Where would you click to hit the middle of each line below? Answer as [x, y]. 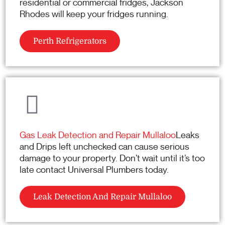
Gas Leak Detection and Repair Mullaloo [98, 135]
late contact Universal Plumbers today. [94, 170]
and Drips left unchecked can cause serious [104, 147]
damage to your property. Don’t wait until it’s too [112, 158]
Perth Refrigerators [70, 41]
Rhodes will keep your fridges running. [94, 14]
